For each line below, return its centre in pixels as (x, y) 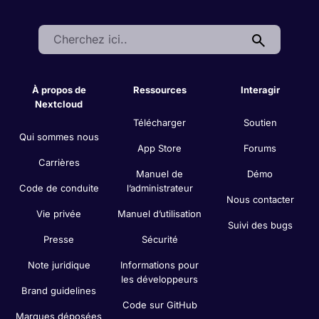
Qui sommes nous (59, 137)
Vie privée (59, 214)
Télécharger (159, 123)
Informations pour (159, 265)
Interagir (260, 90)
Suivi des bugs (260, 225)
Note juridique (59, 265)
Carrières (59, 163)
